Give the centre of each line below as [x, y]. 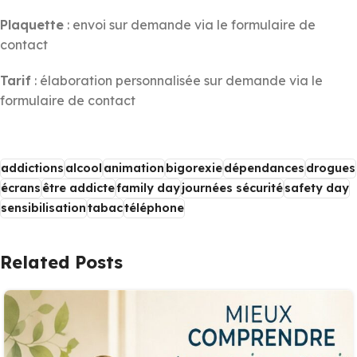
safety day [317, 188]
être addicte [78, 188]
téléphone [154, 208]
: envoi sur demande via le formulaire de [190, 24]
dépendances [264, 168]
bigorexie [194, 168]
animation [134, 168]
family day [148, 188]
